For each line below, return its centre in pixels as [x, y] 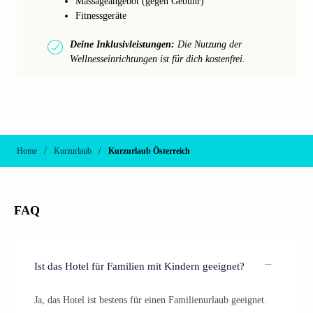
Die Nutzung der [208, 44]
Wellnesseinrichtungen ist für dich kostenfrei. [158, 59]
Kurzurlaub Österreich [149, 151]
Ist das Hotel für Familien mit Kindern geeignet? [139, 266]
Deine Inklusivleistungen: [122, 44]
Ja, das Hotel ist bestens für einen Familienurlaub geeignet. [151, 300]
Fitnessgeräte [101, 16]
